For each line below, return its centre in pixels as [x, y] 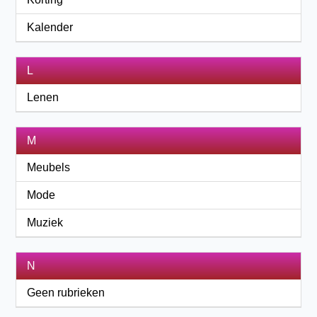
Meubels [49, 167]
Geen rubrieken [66, 293]
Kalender [50, 27]
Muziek [45, 223]
